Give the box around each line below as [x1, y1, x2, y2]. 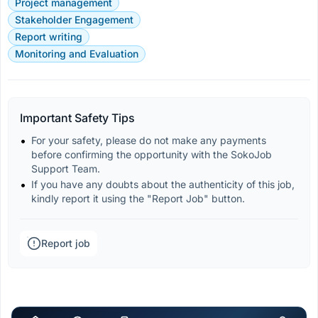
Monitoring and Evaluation [15, 48, 138, 60]
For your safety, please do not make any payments [31, 134, 269, 146]
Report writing [15, 31, 82, 43]
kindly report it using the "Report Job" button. [31, 192, 245, 204]
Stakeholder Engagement [15, 13, 133, 26]
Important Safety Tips [20, 111, 135, 125]
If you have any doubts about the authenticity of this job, [31, 178, 297, 190]
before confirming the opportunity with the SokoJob [31, 148, 275, 160]
